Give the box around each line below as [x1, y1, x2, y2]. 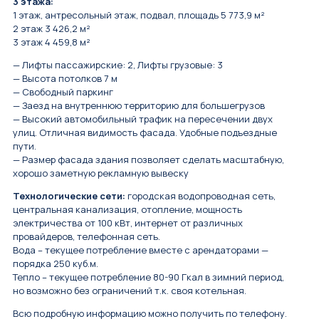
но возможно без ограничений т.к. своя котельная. [13, 283, 246, 297]
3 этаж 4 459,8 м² [13, 35, 90, 48]
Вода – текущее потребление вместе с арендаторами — [13, 243, 268, 256]
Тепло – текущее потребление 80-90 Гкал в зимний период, [13, 270, 284, 283]
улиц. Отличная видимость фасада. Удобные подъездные [13, 125, 277, 139]
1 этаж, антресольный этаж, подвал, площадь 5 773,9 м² [13, 8, 265, 21]
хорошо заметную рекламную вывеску [13, 166, 189, 179]
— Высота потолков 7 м [13, 71, 117, 85]
